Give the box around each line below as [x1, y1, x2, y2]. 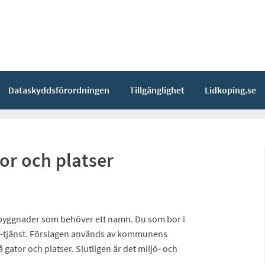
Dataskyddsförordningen [8, 83, 109, 96]
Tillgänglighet [130, 83, 185, 96]
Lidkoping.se [205, 83, 256, 96]
